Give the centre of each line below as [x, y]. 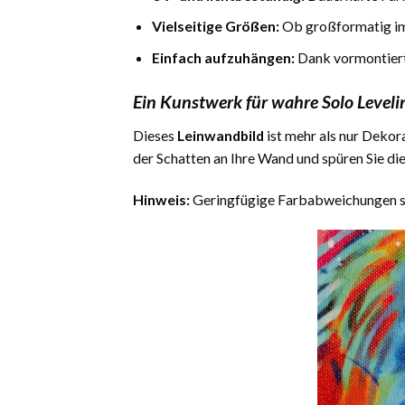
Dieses [155, 136]
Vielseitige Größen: [215, 26]
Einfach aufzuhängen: [223, 57]
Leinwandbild [221, 136]
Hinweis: [161, 199]
